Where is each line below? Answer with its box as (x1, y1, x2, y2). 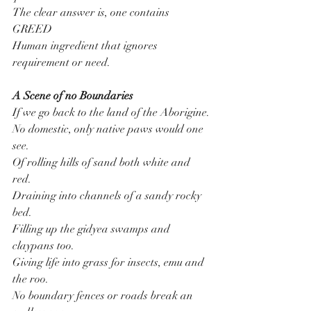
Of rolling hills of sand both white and (12, 155, 193, 170)
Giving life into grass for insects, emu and (12, 255, 207, 270)
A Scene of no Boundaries (12, 89, 133, 103)
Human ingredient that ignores (12, 39, 160, 53)
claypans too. (12, 239, 74, 253)
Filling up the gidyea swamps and (12, 222, 173, 237)
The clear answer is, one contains (12, 6, 172, 20)
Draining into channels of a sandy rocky (12, 189, 204, 203)
